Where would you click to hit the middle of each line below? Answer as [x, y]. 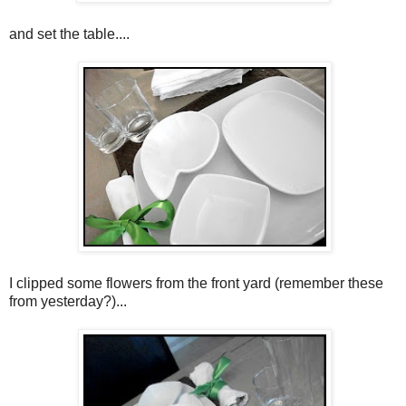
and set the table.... [69, 34]
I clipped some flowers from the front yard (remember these [196, 284]
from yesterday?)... [68, 302]
